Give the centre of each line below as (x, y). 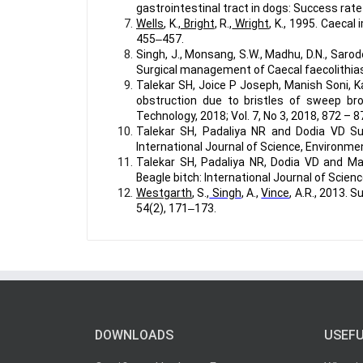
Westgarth (164, 193)
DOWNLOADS (134, 335)
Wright (251, 23)
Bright (197, 23)
